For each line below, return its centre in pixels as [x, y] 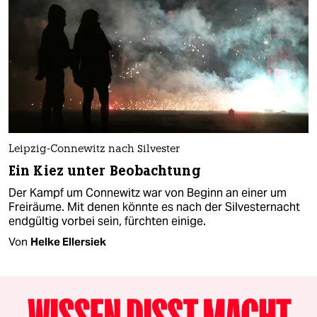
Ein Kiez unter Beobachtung [105, 171]
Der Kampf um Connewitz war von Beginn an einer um [148, 192]
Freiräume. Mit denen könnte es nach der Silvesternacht [154, 207]
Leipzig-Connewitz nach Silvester [94, 149]
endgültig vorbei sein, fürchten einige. [107, 221]
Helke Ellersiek [68, 241]
